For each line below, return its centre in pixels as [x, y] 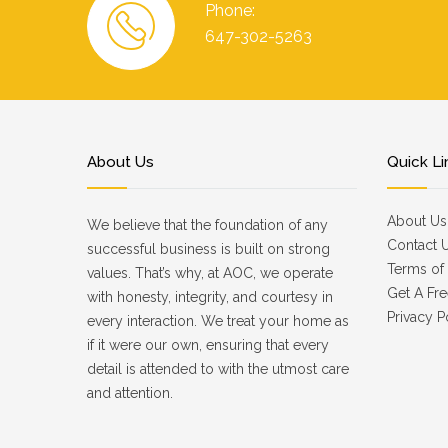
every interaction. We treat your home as [218, 321]
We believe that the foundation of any [207, 225]
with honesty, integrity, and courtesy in [210, 297]
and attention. [130, 393]
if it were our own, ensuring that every [208, 345]
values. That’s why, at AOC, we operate [210, 273]
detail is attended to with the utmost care [218, 369]
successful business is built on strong [208, 249]
